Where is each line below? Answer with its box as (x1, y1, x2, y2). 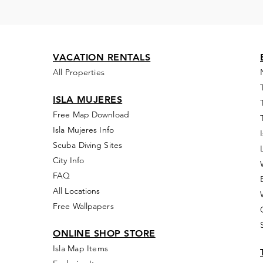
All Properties (53, 67, 107, 77)
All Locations (53, 186, 100, 196)
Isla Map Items (53, 243, 109, 254)
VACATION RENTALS (53, 52, 151, 63)
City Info (53, 155, 85, 166)
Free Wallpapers (53, 201, 114, 211)
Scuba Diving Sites (53, 140, 123, 150)
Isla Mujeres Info (53, 124, 114, 135)
